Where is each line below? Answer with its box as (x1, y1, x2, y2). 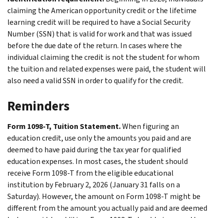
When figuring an (122, 121, 179, 131)
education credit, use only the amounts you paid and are (7, 132, 191, 143)
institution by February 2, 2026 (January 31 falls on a (7, 179, 180, 190)
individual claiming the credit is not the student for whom (7, 52, 200, 62)
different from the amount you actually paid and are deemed (7, 202, 207, 213)
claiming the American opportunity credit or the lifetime (7, 5, 197, 16)
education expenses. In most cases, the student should (7, 156, 188, 166)
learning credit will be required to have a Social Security (7, 17, 190, 27)
